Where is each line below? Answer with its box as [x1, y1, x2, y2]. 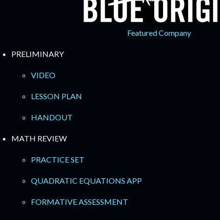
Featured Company [127, 28, 191, 37]
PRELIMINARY [11, 49, 64, 58]
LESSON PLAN [31, 91, 82, 101]
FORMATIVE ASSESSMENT [31, 197, 128, 206]
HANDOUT [31, 112, 73, 122]
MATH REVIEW [11, 134, 67, 143]
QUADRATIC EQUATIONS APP [31, 176, 142, 185]
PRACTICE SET [31, 155, 84, 164]
